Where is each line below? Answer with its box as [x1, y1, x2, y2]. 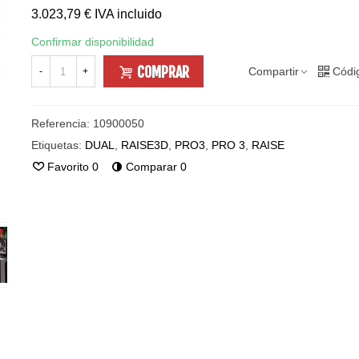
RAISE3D [120, 139, 168, 151]
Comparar [125, 160, 177, 173]
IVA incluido [94, 7, 162, 21]
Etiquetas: [30, 139, 82, 151]
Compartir [248, 64, 299, 78]
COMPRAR [136, 63, 189, 81]
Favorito [46, 160, 89, 173]
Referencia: [30, 117, 90, 130]
